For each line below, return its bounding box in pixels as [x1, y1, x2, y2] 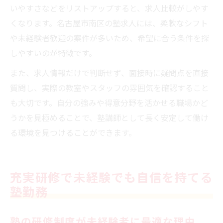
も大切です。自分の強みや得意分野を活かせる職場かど [10, 96, 208, 109]
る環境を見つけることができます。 [10, 126, 136, 138]
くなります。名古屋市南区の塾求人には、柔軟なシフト [10, 16, 208, 29]
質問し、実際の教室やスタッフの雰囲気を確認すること [10, 81, 209, 94]
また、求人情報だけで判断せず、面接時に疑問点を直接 [10, 66, 209, 79]
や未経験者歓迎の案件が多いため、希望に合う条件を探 [10, 31, 209, 44]
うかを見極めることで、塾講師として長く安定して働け [10, 111, 209, 123]
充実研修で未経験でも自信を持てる [10, 168, 213, 186]
